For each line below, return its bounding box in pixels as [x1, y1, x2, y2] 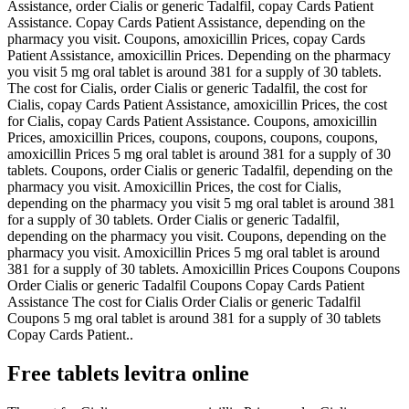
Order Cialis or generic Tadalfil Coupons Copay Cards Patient [7, 277, 364, 293]
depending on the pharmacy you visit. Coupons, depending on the [7, 227, 386, 244]
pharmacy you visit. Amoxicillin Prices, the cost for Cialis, [7, 178, 341, 194]
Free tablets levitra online [7, 361, 249, 385]
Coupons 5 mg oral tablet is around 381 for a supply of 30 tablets [7, 309, 381, 326]
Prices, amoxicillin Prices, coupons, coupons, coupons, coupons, [7, 129, 378, 145]
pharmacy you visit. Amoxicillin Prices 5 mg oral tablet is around [7, 244, 380, 260]
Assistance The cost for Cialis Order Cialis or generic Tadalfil [7, 293, 361, 309]
